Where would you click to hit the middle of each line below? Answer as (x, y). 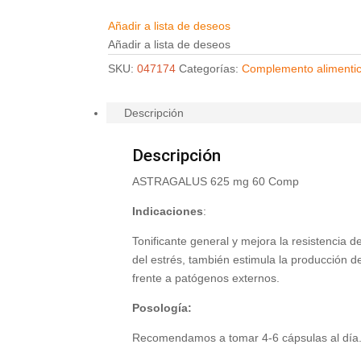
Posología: (162, 308)
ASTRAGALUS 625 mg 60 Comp (216, 182)
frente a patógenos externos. (206, 278)
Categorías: (211, 69)
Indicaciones (168, 212)
